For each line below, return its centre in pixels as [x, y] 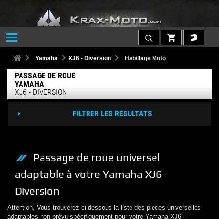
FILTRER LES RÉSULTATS [112, 113]
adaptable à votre [57, 174]
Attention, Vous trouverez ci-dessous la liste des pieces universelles [104, 207]
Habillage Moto [145, 58]
